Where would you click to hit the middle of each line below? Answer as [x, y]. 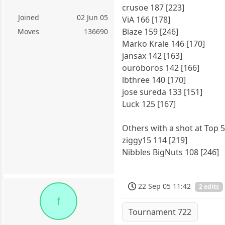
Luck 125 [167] [149, 104]
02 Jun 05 [93, 18]
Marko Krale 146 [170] [164, 43]
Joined [28, 18]
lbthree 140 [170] [154, 80]
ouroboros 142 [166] [161, 68]
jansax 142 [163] [152, 55]
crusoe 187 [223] [153, 7]
